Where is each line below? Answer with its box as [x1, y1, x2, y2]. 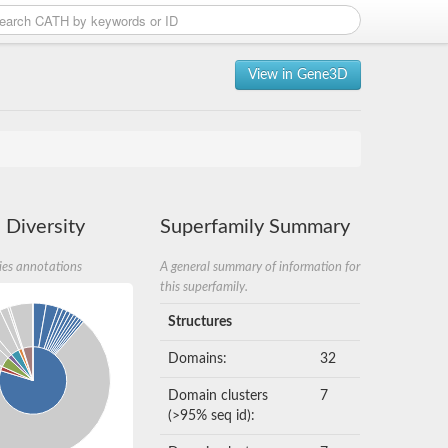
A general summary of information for [160, 261, 361, 273]
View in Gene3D [248, 68, 348, 82]
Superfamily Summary [160, 217, 351, 237]
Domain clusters [168, 389, 269, 404]
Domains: [168, 352, 228, 367]
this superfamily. [160, 281, 249, 293]
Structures [168, 315, 233, 330]
